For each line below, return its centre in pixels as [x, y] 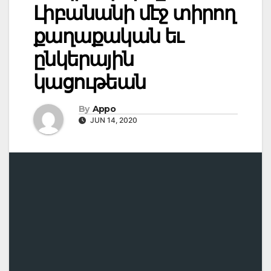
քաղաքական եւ [108, 36]
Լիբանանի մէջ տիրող [134, 13]
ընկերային [83, 59]
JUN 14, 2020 [113, 120]
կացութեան [90, 82]
